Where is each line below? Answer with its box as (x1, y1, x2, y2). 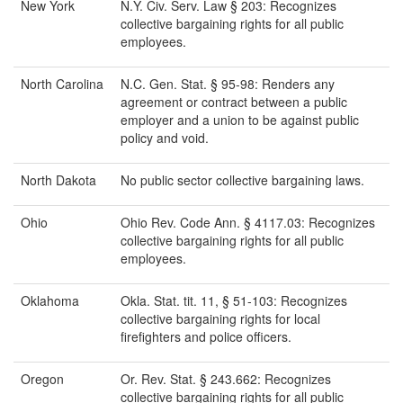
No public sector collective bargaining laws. (121, 171, 364, 190)
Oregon (21, 370, 64, 389)
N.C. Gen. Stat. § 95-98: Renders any (121, 75, 335, 94)
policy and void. (121, 129, 209, 148)
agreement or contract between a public (121, 93, 347, 112)
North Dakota (21, 171, 96, 190)
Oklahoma (21, 291, 79, 310)
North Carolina (21, 75, 103, 94)
